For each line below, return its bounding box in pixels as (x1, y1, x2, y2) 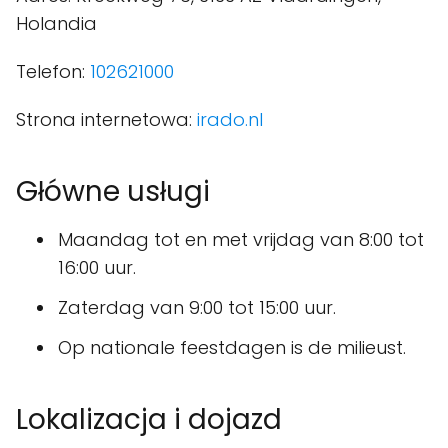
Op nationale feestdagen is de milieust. (58, 335, 406, 360)
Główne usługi (16, 172, 210, 211)
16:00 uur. (58, 255, 136, 280)
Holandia (16, 11, 97, 36)
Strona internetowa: (16, 107, 197, 132)
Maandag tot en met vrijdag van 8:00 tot (58, 227, 424, 252)
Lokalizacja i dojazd (16, 400, 282, 439)
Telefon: (16, 59, 90, 84)
